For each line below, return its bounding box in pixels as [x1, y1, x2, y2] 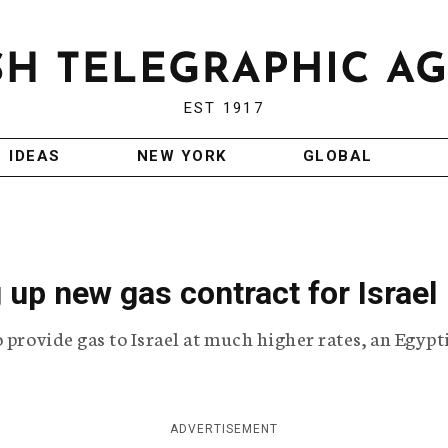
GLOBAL [302, 147, 373, 166]
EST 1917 [183, 99, 264, 118]
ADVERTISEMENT [170, 422, 278, 437]
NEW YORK [136, 147, 227, 166]
